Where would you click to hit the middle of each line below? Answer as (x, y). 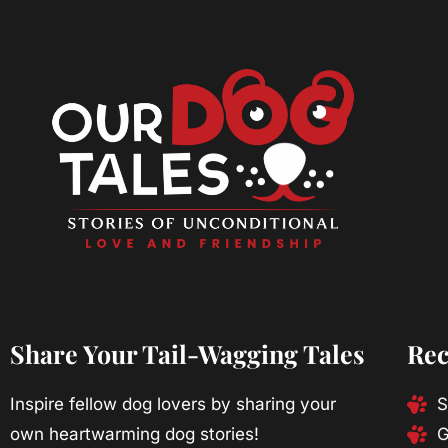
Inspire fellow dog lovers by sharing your (173, 404)
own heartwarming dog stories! (134, 434)
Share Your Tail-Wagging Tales (187, 354)
